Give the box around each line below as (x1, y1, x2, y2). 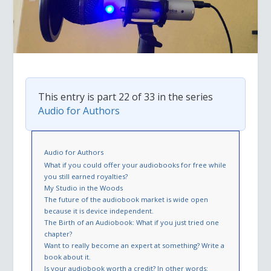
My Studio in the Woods (44, 183, 123, 193)
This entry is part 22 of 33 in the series (38, 90, 214, 104)
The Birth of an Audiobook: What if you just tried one (44, 218, 220, 227)
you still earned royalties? (44, 172, 128, 181)
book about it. (44, 252, 91, 262)
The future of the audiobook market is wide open (44, 195, 209, 204)
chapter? (44, 229, 73, 239)
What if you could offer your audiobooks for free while (44, 160, 227, 170)
